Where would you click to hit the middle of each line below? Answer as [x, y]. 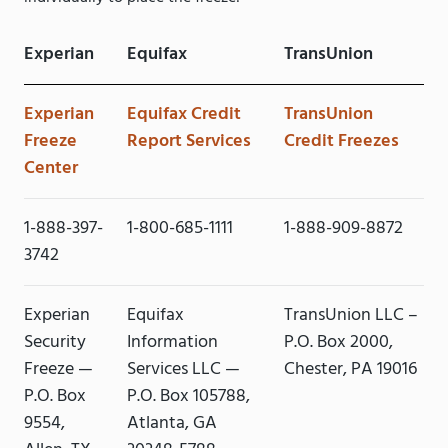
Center [51, 169]
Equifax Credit [184, 115]
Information [173, 343]
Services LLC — [184, 370]
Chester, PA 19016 [350, 370]
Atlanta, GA [172, 424]
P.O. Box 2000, [338, 343]
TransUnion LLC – [350, 316]
